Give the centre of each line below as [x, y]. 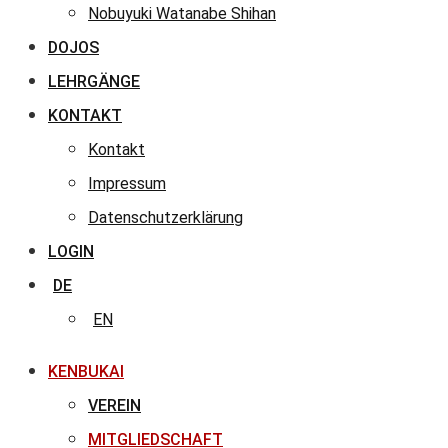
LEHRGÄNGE [94, 81]
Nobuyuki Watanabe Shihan [182, 13]
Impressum [127, 183]
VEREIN [114, 405]
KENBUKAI [86, 371]
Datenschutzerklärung [165, 217]
